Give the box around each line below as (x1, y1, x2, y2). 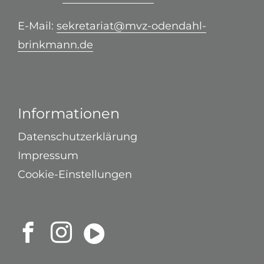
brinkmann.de (17, 38, 93, 51)
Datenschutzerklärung (17, 130, 137, 143)
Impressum (17, 148, 78, 162)
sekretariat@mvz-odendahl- (56, 19, 206, 32)
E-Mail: (17, 19, 57, 32)
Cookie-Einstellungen (17, 167, 132, 181)
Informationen (17, 104, 120, 122)
